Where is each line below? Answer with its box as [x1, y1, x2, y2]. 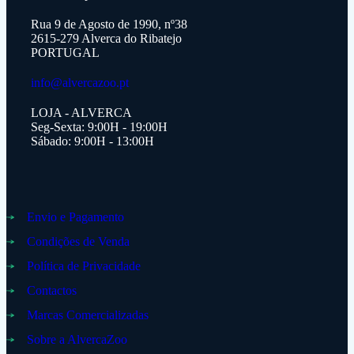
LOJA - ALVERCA [30, 106, 132, 120]
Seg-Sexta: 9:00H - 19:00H [30, 120, 168, 134]
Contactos [26, 284, 77, 298]
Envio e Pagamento [26, 210, 124, 224]
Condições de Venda [26, 235, 130, 249]
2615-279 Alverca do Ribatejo [30, 32, 182, 46]
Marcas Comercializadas [26, 308, 149, 322]
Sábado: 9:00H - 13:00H [30, 134, 154, 149]
